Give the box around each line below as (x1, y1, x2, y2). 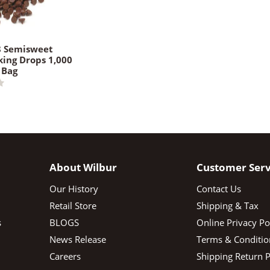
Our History (49, 182, 98, 195)
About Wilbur (49, 160, 117, 174)
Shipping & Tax (196, 199, 259, 212)
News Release (49, 233, 106, 245)
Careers (49, 250, 81, 262)
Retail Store (49, 199, 96, 212)
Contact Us (196, 182, 242, 195)
